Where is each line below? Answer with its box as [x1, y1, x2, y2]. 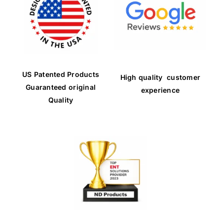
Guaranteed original [26, 83, 96, 91]
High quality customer [120, 73, 201, 81]
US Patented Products [22, 70, 100, 78]
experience [141, 85, 180, 94]
